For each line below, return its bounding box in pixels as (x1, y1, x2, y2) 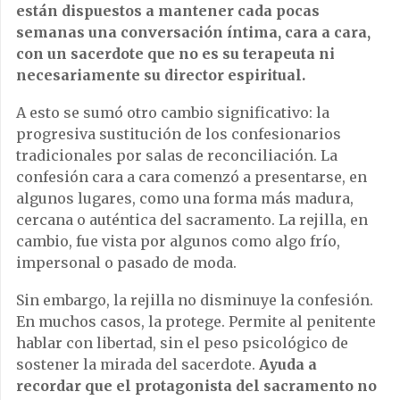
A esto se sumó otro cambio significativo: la (16, 103, 329, 121)
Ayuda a (259, 354, 317, 373)
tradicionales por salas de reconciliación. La (16, 146, 337, 164)
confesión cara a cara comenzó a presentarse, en (16, 167, 367, 186)
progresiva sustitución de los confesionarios (16, 124, 341, 143)
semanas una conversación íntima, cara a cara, (16, 22, 371, 41)
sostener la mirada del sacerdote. (16, 354, 259, 373)
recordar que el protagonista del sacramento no (16, 376, 377, 395)
